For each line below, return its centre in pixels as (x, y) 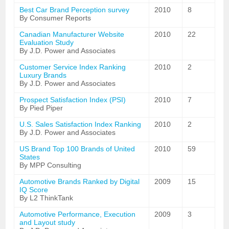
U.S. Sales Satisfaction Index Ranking (81, 124)
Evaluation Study (47, 42)
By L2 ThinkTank (47, 198)
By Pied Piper (41, 108)
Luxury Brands (43, 75)
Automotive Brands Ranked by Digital (80, 181)
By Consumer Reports (55, 18)
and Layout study (48, 222)
